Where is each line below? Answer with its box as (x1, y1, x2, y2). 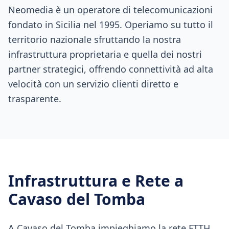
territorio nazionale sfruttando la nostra (8, 33, 181, 45)
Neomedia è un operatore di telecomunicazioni (8, 4, 213, 16)
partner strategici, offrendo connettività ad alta (8, 63, 213, 75)
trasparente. (8, 93, 61, 105)
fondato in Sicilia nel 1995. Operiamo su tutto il (8, 18, 213, 31)
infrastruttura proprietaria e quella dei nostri (8, 48, 202, 60)
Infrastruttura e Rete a (8, 170, 184, 191)
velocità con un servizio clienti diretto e (8, 78, 178, 90)
